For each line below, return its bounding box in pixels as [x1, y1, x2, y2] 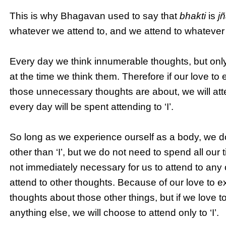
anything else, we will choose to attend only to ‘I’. [10, 207, 219, 218]
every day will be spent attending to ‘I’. [10, 101, 174, 112]
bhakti [180, 10, 206, 21]
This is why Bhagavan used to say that [10, 10, 180, 21]
